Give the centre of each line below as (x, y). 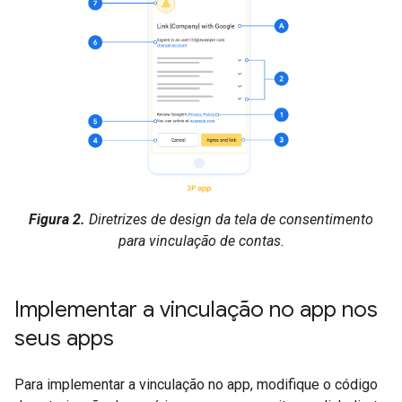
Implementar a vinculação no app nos (196, 310)
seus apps (64, 339)
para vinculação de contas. (201, 241)
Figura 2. (57, 220)
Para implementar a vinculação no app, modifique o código (196, 385)
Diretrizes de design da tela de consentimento (229, 220)
